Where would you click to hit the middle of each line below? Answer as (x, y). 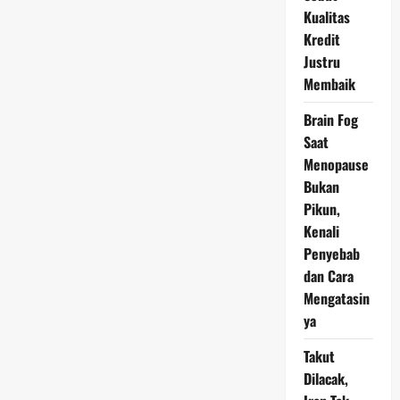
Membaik (329, 84)
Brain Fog (330, 120)
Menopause (336, 164)
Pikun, (321, 209)
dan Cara (328, 276)
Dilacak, (325, 379)
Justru (321, 62)
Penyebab (331, 254)
